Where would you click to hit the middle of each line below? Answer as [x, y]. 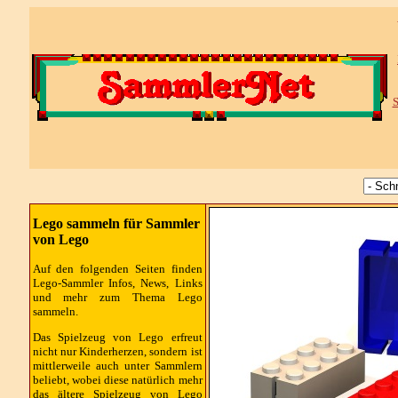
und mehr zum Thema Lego [117, 297]
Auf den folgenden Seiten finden [117, 268]
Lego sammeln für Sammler [116, 223]
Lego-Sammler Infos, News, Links [117, 283]
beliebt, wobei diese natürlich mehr [117, 379]
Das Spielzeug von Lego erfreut [117, 337]
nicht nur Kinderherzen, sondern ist [117, 351]
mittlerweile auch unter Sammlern [117, 365]
